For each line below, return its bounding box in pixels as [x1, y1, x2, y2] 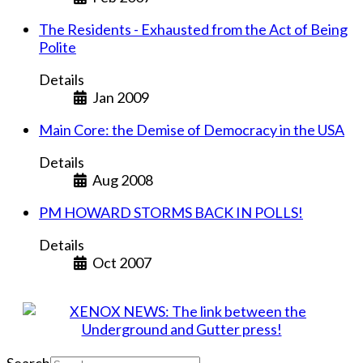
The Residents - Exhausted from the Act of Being [39, 20, 348, 39]
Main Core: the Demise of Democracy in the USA [39, 121, 344, 139]
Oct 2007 [92, 254, 152, 272]
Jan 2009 [92, 88, 149, 107]
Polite [39, 38, 76, 57]
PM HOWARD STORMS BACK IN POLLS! [39, 203, 303, 222]
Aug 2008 [92, 171, 153, 190]
